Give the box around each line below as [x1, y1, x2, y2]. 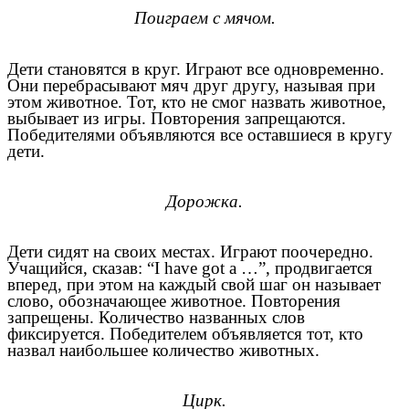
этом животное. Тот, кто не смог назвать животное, [7, 91, 386, 111]
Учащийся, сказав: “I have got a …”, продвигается [7, 258, 372, 278]
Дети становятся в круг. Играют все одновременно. [7, 58, 384, 79]
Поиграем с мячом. [133, 8, 276, 28]
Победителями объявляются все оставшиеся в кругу [7, 124, 393, 144]
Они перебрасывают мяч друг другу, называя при [7, 75, 375, 95]
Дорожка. [166, 191, 243, 211]
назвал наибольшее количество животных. [7, 341, 320, 361]
